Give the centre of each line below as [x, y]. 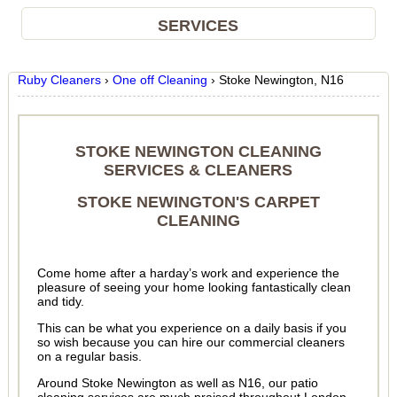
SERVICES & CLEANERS [198, 170]
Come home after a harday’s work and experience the [188, 273]
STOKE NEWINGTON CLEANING [198, 152]
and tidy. [60, 301]
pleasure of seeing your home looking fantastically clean [194, 287]
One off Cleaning [160, 80]
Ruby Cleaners [59, 80]
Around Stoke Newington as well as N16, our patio [177, 383]
